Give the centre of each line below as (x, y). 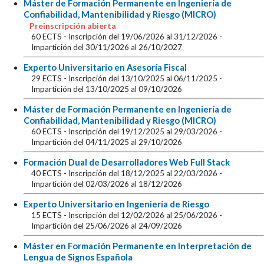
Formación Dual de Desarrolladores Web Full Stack (127, 162)
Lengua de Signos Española (78, 257)
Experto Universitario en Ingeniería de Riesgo (116, 204)
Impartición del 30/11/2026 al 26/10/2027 (107, 47)
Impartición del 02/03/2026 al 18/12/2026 (107, 184)
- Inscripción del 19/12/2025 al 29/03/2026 (142, 132)
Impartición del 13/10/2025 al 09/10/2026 (107, 89)
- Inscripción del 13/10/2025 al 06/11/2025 (142, 79)
